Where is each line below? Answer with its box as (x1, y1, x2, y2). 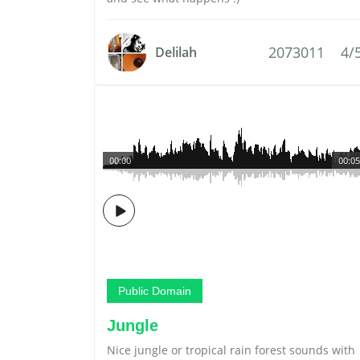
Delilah (155, 43, 197, 61)
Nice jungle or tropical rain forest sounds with (107, 342, 355, 358)
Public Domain (118, 284, 191, 297)
